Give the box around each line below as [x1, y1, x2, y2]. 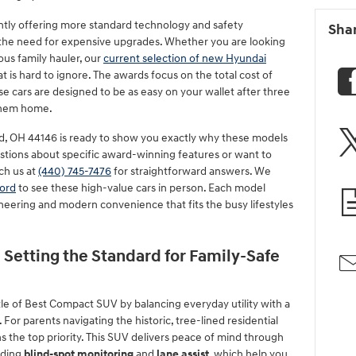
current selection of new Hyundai [103, 51, 266, 65]
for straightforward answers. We [111, 164, 271, 178]
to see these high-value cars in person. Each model [16, 180, 265, 195]
